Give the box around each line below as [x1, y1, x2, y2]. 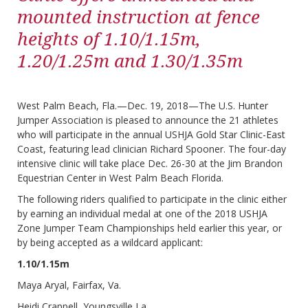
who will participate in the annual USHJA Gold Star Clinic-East [17, 128, 285, 142]
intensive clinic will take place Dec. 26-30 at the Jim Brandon [17, 157, 283, 170]
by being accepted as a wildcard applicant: [17, 236, 203, 250]
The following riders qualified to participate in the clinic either [17, 192, 287, 206]
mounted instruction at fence [17, 4, 260, 30]
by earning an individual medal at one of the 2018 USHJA [17, 207, 267, 221]
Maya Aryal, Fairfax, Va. [17, 278, 121, 292]
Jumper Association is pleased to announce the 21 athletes [17, 113, 278, 127]
